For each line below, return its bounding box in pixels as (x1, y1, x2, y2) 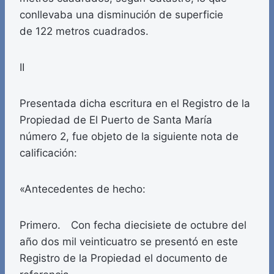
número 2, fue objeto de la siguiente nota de (20, 130, 239, 143)
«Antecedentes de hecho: (20, 183, 146, 196)
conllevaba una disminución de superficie (20, 9, 223, 21)
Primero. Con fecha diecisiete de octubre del (20, 219, 246, 232)
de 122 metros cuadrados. (20, 25, 149, 38)
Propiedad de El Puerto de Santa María (20, 114, 212, 127)
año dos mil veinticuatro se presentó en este (20, 235, 238, 248)
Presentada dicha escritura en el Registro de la (20, 97, 250, 110)
